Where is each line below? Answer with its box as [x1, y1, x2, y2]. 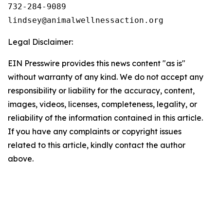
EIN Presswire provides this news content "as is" [8, 58, 185, 68]
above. [8, 154, 34, 163]
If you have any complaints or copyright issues [8, 127, 182, 136]
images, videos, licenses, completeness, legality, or [8, 99, 197, 109]
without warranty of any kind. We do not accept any [8, 72, 203, 82]
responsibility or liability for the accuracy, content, [8, 86, 195, 95]
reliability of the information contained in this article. [8, 113, 203, 123]
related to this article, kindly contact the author [8, 140, 185, 150]
